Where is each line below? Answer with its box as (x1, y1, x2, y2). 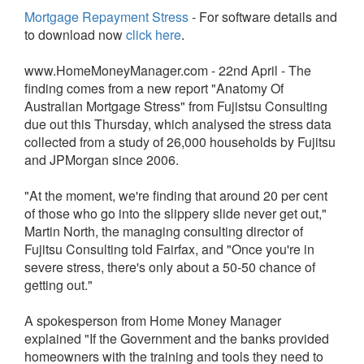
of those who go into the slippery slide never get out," (24, 204, 327, 223)
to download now (24, 25, 126, 44)
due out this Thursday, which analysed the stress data (24, 115, 331, 133)
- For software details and (188, 7, 337, 26)
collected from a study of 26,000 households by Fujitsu (24, 132, 336, 151)
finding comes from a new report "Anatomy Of (24, 79, 284, 97)
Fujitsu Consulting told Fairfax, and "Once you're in (24, 240, 314, 258)
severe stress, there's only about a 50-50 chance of (24, 258, 315, 276)
